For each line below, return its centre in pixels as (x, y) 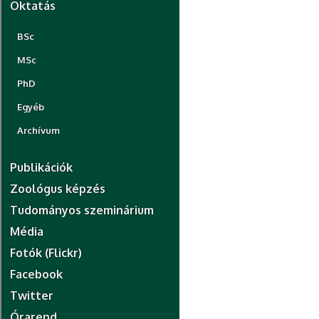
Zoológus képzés (58, 189)
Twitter (32, 296)
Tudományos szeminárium (82, 210)
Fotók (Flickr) (46, 253)
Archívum (38, 130)
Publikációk (41, 167)
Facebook (36, 274)
